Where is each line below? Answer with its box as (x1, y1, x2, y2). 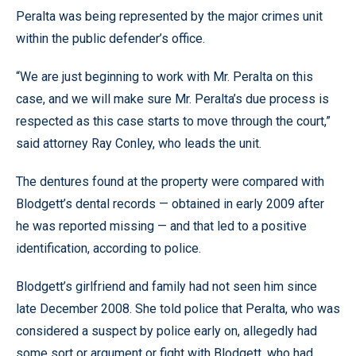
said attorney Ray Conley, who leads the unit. (16, 135, 261, 151)
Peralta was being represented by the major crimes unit (16, 8, 323, 24)
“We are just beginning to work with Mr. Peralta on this (16, 68, 313, 84)
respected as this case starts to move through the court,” (16, 113, 331, 129)
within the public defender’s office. (16, 30, 205, 46)
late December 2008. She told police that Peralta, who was (16, 300, 340, 316)
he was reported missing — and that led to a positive (16, 218, 307, 234)
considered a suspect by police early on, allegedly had (16, 323, 317, 339)
